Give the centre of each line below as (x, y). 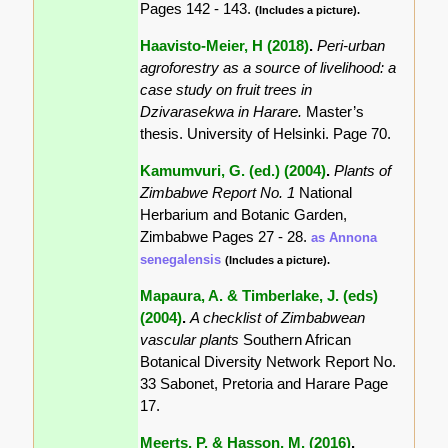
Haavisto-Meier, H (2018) (225, 45)
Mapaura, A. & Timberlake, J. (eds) (259, 295)
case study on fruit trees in (226, 89)
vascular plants (192, 339)
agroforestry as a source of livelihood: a (268, 67)
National (326, 192)
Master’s (335, 111)
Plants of (363, 170)
